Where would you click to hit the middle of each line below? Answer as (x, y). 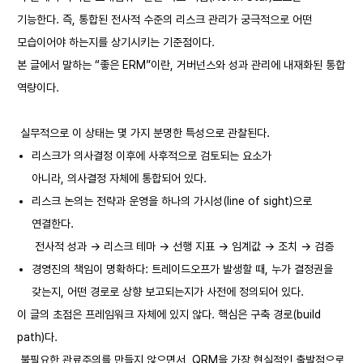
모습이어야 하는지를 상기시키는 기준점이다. (116, 42)
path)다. (37, 337)
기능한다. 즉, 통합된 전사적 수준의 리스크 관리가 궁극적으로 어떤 (164, 19)
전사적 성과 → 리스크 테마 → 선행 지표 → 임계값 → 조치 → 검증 (182, 246)
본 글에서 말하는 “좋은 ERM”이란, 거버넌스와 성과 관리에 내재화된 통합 (181, 65)
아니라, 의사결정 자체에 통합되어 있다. (119, 178)
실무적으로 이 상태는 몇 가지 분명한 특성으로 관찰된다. (143, 133)
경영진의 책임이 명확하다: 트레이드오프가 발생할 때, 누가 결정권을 (182, 269)
